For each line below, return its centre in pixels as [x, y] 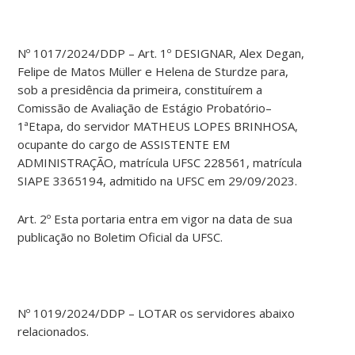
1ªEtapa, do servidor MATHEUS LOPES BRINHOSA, [158, 126]
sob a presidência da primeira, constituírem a [140, 90]
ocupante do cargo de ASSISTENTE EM [124, 145]
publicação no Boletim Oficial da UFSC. [120, 237]
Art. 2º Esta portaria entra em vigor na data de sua [155, 219]
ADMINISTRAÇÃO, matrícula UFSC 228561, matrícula [160, 163]
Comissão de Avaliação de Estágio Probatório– [145, 108]
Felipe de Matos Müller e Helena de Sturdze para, [153, 72]
